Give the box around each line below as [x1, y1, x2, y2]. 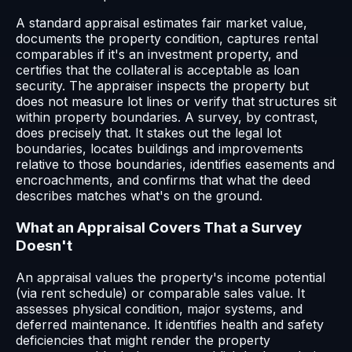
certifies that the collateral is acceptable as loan [16, 62, 299, 79]
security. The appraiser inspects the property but [16, 78, 309, 94]
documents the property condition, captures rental [16, 31, 318, 47]
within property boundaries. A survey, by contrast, [16, 109, 318, 126]
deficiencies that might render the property [16, 332, 270, 348]
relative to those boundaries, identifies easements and [16, 156, 335, 173]
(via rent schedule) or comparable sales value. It [16, 284, 305, 301]
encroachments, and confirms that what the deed [16, 172, 310, 189]
